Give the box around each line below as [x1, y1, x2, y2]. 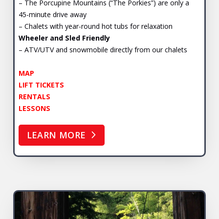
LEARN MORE [26, 129, 86, 141]
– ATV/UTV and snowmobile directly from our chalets [18, 44, 187, 54]
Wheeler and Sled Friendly [18, 33, 110, 43]
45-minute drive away [18, 9, 87, 19]
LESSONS [18, 103, 50, 113]
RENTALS [18, 91, 50, 101]
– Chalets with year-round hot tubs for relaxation [18, 21, 173, 31]
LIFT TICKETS [18, 80, 64, 89]
